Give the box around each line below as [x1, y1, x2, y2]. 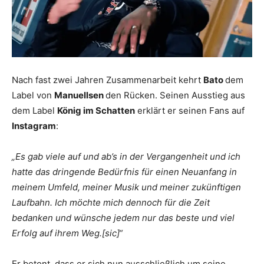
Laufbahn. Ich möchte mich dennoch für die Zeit [12, 197, 210, 209]
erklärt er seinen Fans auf [135, 105, 245, 117]
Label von [12, 90, 54, 101]
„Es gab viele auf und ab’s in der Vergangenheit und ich [12, 151, 240, 163]
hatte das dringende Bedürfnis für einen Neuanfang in [12, 166, 237, 178]
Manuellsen [54, 90, 105, 101]
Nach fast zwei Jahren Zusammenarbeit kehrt [12, 74, 203, 86]
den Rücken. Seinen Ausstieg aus [105, 90, 245, 101]
